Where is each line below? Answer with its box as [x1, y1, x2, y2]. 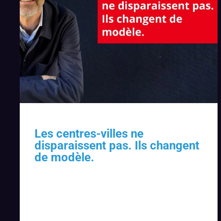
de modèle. [35, 150, 94, 165]
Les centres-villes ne [35, 127, 144, 141]
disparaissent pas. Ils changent [35, 139, 199, 153]
